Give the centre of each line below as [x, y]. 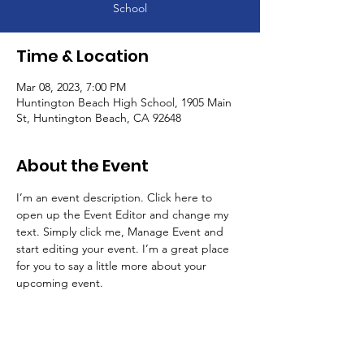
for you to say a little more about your [113, 266]
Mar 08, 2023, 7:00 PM [71, 87]
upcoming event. [60, 283]
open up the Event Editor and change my [124, 214]
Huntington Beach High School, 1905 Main [124, 102]
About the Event [82, 166]
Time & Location [82, 56]
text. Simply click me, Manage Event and [121, 232]
